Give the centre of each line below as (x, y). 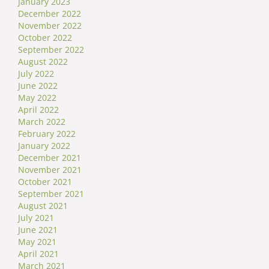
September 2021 (51, 194)
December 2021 (50, 158)
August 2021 (43, 206)
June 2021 (38, 230)
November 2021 (50, 170)
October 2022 (45, 38)
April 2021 (38, 254)
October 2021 (45, 182)
